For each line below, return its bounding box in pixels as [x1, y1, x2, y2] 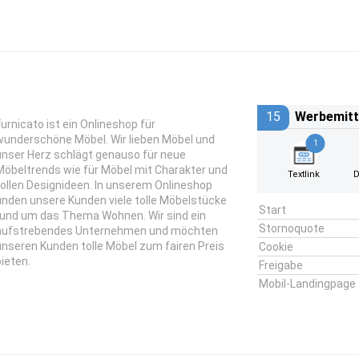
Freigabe [258, 259, 303, 272]
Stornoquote [258, 222, 325, 235]
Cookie [258, 240, 293, 253]
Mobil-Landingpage [258, 277, 356, 290]
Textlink [288, 169, 321, 179]
